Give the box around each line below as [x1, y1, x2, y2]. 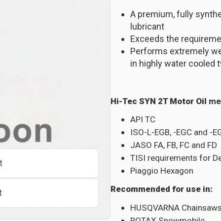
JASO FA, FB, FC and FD [130, 140, 217, 150]
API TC [130, 114, 155, 124]
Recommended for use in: [110, 184, 213, 194]
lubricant [130, 21, 164, 32]
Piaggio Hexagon [130, 165, 193, 176]
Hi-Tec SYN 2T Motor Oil [110, 96, 209, 106]
